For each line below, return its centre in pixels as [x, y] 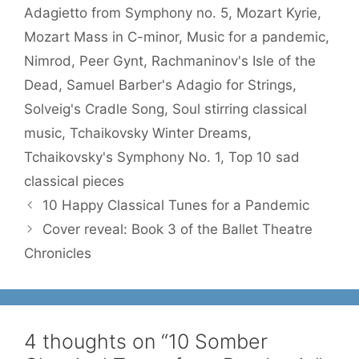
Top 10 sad [264, 157]
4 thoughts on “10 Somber [146, 341]
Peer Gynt [111, 61]
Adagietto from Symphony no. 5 [126, 13]
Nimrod [48, 61]
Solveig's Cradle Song [94, 109]
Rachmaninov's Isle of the [234, 61]
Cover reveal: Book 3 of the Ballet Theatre [178, 229]
